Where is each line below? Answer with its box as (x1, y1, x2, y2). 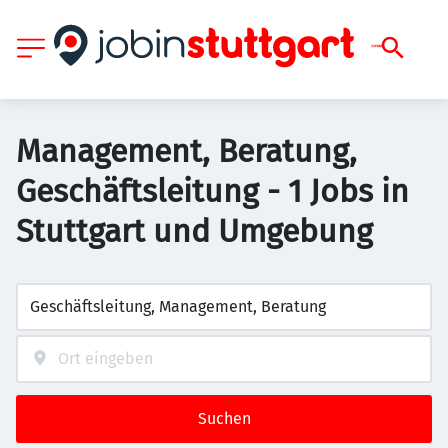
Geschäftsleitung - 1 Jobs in (16, 172, 409, 210)
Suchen (197, 409, 251, 428)
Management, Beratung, (16, 132, 357, 170)
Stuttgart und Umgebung (16, 212, 373, 250)
